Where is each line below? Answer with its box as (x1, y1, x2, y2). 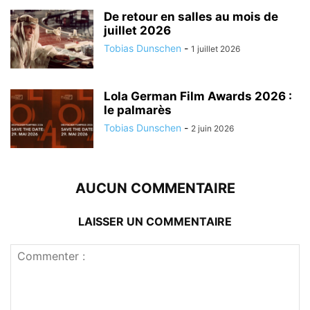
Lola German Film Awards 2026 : (104, 89, 292, 103)
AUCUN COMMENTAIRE (75, 179, 235, 197)
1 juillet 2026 (191, 43, 240, 54)
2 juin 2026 (191, 122, 234, 134)
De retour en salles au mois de (104, 9, 278, 24)
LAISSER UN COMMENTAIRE (78, 214, 232, 228)
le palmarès (104, 102, 172, 117)
